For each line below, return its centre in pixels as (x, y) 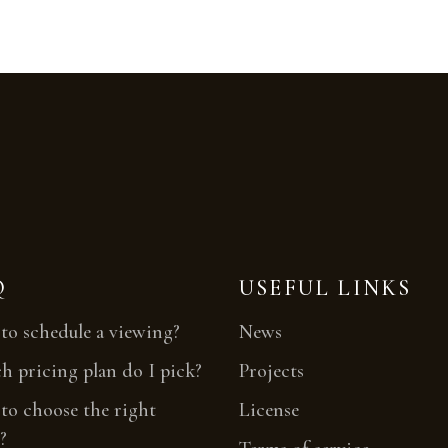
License (269, 409)
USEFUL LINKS (325, 287)
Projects (271, 370)
